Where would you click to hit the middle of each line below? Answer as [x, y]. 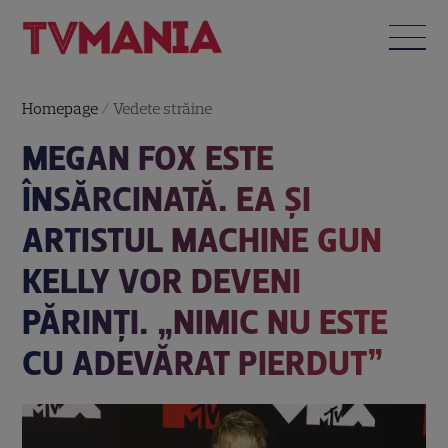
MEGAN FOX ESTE [148, 158]
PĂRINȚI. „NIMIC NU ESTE [205, 322]
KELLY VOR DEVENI [162, 281]
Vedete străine [163, 108]
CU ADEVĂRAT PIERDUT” [203, 363]
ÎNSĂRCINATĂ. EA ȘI [167, 199]
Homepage [60, 108]
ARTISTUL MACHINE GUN [202, 240]
